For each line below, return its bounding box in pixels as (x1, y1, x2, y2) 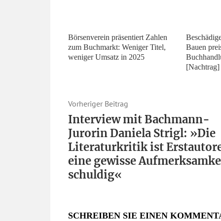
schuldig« (68, 168, 122, 182)
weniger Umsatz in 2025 (68, 53, 145, 62)
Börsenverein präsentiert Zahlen (68, 33, 167, 42)
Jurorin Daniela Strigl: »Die (68, 126, 216, 141)
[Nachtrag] (185, 63, 220, 72)
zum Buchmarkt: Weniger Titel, (68, 43, 166, 52)
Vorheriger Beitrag (68, 99, 128, 109)
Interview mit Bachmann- (68, 112, 210, 127)
